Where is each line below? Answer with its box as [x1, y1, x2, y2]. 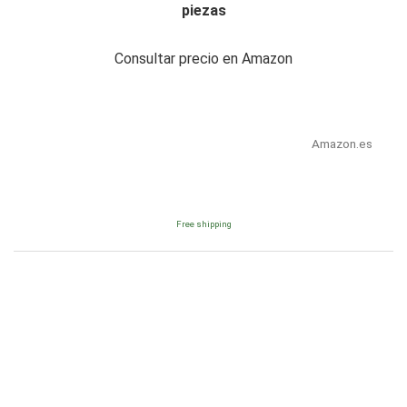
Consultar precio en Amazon [114, 49, 293, 67]
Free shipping [175, 218, 232, 229]
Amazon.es [311, 135, 372, 151]
